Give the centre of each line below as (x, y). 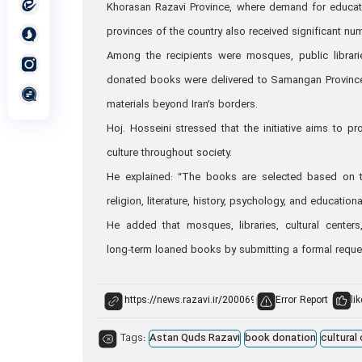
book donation (280, 338)
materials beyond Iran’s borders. (182, 105)
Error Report (302, 301)
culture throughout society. (171, 153)
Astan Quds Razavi (195, 338)
